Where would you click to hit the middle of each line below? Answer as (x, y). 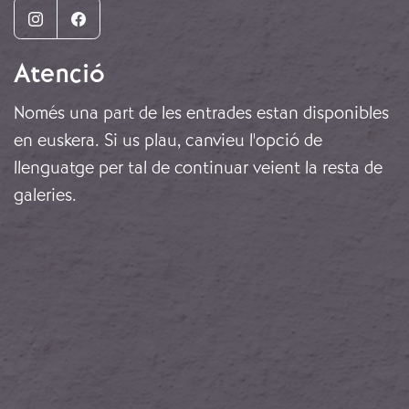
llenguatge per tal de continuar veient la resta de (198, 168)
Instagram (81, 17)
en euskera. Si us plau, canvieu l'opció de (168, 141)
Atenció (59, 74)
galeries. (45, 195)
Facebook (122, 17)
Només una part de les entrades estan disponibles (201, 113)
